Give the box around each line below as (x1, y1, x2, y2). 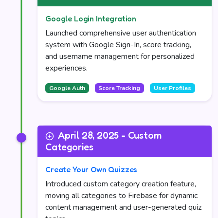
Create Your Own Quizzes (45, 164, 138, 174)
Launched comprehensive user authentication (45, 28, 196, 38)
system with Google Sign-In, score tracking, (45, 39, 191, 50)
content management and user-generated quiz (45, 202, 201, 213)
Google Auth (49, 84, 85, 92)
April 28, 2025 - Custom (58, 129, 162, 141)
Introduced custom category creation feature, (45, 179, 196, 189)
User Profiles (153, 84, 191, 92)
